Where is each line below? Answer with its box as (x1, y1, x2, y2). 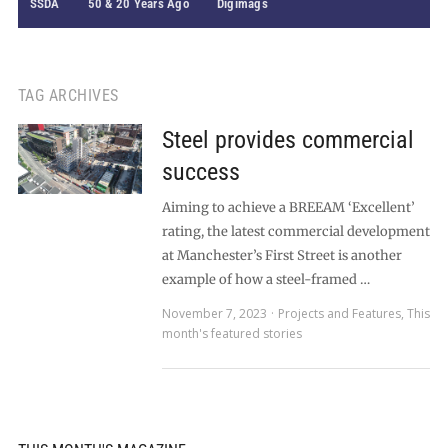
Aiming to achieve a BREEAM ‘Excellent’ (161, 199, 415, 216)
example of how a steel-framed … (161, 271, 370, 288)
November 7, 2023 (161, 305, 267, 322)
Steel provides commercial (161, 126, 414, 154)
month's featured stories (161, 325, 302, 342)
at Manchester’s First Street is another (161, 247, 402, 264)
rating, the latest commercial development (161, 223, 430, 240)
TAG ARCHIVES (17, 86, 119, 105)
